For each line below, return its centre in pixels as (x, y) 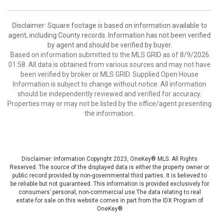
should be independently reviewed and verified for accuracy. (109, 94)
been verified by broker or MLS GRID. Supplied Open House (109, 74)
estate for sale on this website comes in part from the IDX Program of (109, 200)
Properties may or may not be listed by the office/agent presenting (109, 104)
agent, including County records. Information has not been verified (109, 35)
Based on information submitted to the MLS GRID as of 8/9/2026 (109, 55)
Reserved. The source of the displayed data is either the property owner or (109, 167)
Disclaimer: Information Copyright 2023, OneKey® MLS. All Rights (109, 159)
